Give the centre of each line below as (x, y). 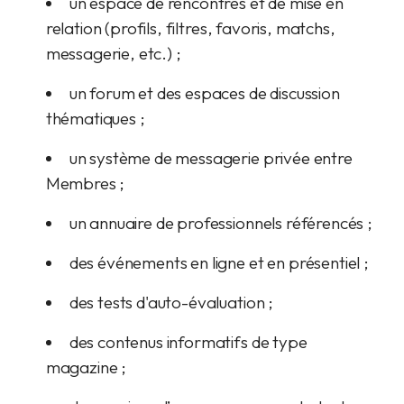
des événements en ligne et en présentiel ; (219, 262)
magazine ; (86, 367)
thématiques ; (95, 118)
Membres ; (85, 183)
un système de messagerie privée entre (211, 158)
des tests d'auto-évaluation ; (171, 302)
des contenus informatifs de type (188, 342)
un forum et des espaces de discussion (204, 93)
